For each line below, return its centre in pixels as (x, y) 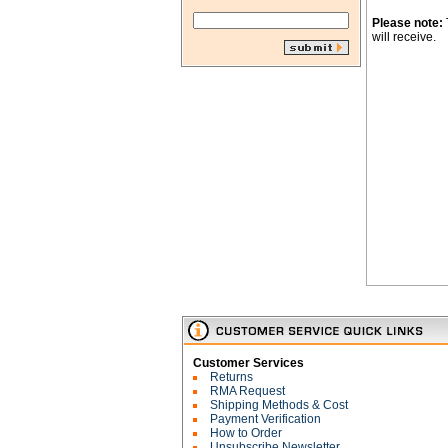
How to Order (246, 433)
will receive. (404, 37)
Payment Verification (265, 419)
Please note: (407, 23)
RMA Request (247, 391)
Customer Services (248, 363)
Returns (231, 377)
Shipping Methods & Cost (279, 405)
